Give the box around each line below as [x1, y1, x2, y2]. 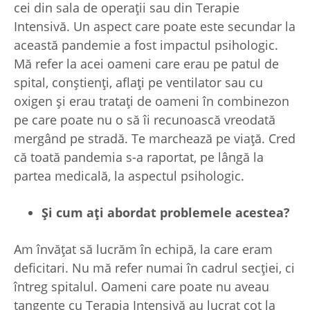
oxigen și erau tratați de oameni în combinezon [14, 93, 289, 110]
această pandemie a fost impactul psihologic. [14, 37, 278, 54]
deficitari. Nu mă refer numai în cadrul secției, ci [14, 259, 295, 277]
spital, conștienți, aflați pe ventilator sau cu [14, 74, 263, 91]
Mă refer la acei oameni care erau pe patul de [14, 55, 279, 73]
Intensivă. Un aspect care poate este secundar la [14, 18, 295, 35]
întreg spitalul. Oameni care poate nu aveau [14, 278, 269, 295]
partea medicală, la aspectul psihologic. [14, 167, 244, 185]
